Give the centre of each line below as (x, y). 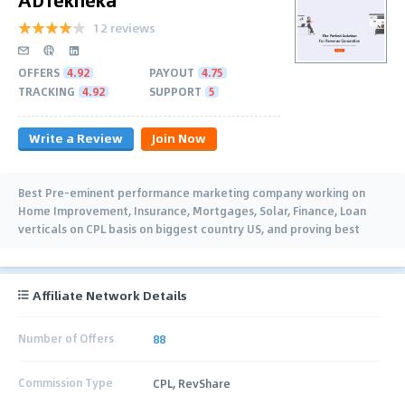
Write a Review (76, 137)
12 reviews (124, 27)
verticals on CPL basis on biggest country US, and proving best (189, 228)
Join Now (179, 137)
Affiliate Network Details (110, 295)
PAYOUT (172, 72)
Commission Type (66, 383)
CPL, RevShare (192, 383)
